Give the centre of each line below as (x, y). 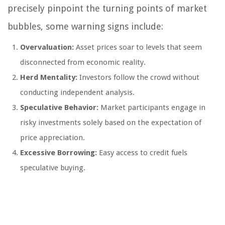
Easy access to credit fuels (142, 153)
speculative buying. (53, 168)
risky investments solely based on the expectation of (111, 123)
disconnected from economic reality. (83, 63)
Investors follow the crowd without (138, 78)
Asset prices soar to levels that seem (138, 47)
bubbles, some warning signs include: (85, 27)
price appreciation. (52, 138)
